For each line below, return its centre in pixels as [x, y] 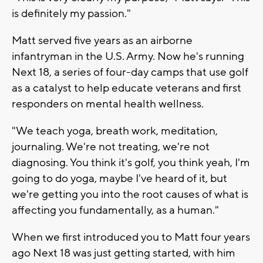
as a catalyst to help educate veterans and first [127, 88]
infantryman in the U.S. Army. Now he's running [128, 56]
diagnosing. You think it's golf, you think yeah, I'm [131, 162]
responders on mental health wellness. [108, 104]
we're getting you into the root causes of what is [130, 194]
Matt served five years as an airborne [102, 40]
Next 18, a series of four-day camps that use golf [130, 72]
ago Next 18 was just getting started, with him [124, 253]
